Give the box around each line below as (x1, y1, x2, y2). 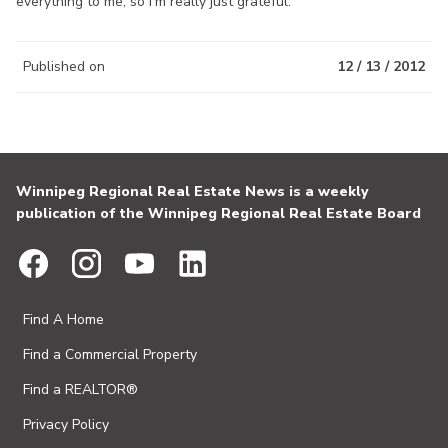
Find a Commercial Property (23, 345, 197, 364)
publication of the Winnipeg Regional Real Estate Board (16, 204, 421, 223)
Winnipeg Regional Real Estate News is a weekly (16, 182, 368, 201)
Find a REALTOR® (23, 380, 138, 399)
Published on (23, 56, 105, 76)
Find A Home (23, 310, 104, 329)
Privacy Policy (23, 415, 109, 434)
